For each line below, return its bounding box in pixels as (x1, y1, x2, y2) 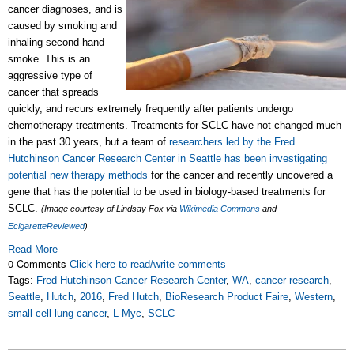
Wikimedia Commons (179, 204, 260, 213)
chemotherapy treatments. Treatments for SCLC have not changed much (8, 119, 341, 131)
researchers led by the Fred (169, 136, 295, 148)
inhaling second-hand (8, 36, 104, 48)
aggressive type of (8, 70, 92, 81)
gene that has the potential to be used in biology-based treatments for (8, 186, 326, 198)
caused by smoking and (8, 20, 117, 32)
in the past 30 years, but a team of (8, 136, 169, 148)
